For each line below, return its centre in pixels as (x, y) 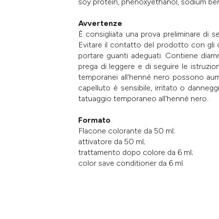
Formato (94, 120)
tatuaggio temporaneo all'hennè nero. (143, 98)
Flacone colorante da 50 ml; (127, 131)
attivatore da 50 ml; (112, 141)
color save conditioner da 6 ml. (131, 163)
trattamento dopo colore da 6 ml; (136, 152)
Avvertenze (100, 23)
